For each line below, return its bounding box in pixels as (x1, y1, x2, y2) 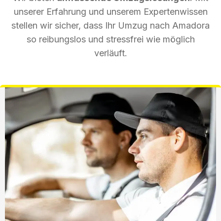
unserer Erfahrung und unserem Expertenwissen (13, 6, 208, 17)
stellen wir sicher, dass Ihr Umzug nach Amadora (11, 20, 210, 31)
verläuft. (94, 47, 127, 58)
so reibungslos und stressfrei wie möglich (26, 34, 195, 44)
